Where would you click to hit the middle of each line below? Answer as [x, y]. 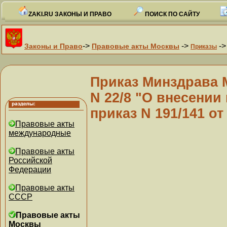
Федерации [30, 169]
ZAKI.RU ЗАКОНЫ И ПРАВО [70, 14]
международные [40, 133]
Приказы [204, 47]
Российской [30, 160]
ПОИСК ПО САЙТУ [171, 14]
